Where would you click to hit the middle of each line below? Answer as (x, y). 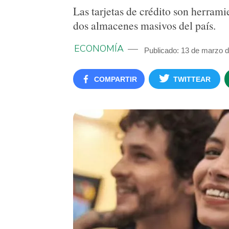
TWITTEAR (192, 79)
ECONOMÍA (99, 49)
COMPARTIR (115, 79)
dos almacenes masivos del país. (144, 25)
